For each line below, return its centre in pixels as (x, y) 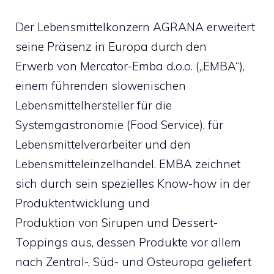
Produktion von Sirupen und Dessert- (117, 223)
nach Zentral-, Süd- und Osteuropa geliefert (133, 262)
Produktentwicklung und (83, 203)
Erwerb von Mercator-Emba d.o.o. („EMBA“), (130, 66)
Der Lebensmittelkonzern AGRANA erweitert (135, 27)
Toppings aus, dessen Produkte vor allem (128, 242)
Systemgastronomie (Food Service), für (119, 125)
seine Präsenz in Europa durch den (111, 46)
